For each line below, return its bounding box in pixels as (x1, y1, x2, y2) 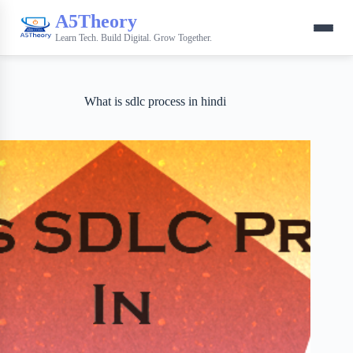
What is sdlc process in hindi (84, 95, 227, 108)
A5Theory (55, 10, 137, 32)
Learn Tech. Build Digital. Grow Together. (55, 32, 212, 43)
